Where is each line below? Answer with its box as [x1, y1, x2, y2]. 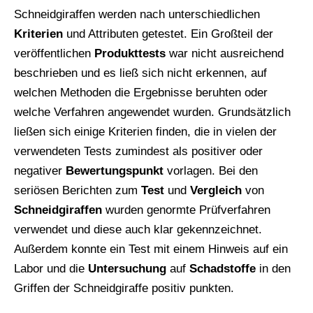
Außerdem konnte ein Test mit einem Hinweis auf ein [14, 242, 288, 256]
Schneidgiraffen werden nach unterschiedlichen [14, 7, 260, 21]
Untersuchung [88, 261, 166, 275]
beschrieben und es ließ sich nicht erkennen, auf [14, 66, 267, 80]
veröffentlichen [14, 46, 94, 60]
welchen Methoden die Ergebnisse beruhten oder [14, 85, 268, 99]
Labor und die [14, 261, 88, 275]
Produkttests [94, 46, 166, 60]
